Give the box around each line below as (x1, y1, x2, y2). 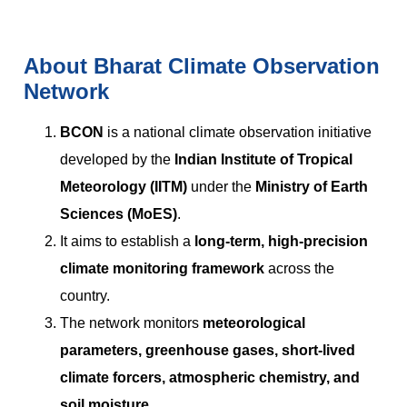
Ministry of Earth (255, 178, 368, 194)
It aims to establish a (60, 233, 194, 249)
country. (60, 287, 110, 303)
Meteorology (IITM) (60, 178, 187, 194)
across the (264, 260, 334, 276)
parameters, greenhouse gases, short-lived (60, 342, 355, 358)
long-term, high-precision (194, 233, 368, 249)
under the (187, 178, 255, 194)
